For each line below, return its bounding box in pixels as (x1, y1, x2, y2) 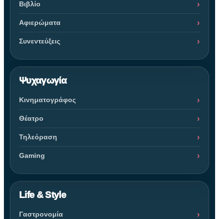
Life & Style (19, 190, 66, 200)
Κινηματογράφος (19, 96, 76, 104)
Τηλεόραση (19, 133, 57, 141)
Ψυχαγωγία (19, 75, 67, 86)
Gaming (19, 152, 45, 160)
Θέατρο (19, 114, 44, 123)
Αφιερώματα (19, 19, 61, 27)
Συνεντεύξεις (19, 37, 60, 45)
